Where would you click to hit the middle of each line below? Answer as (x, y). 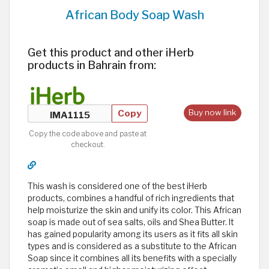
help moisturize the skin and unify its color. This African (134, 210)
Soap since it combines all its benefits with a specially (132, 258)
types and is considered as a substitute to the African (132, 246)
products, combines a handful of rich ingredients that (131, 198)
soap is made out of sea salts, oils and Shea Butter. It (131, 222)
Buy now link (213, 113)
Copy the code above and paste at (88, 133)
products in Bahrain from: (92, 65)
